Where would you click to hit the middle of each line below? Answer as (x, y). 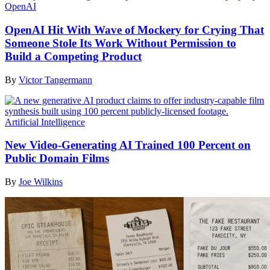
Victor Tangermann (55, 80)
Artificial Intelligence (45, 122)
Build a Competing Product (73, 56)
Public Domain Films (57, 159)
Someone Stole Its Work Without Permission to (121, 43)
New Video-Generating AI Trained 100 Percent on (128, 145)
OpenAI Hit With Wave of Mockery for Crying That (134, 30)
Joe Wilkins (41, 181)
